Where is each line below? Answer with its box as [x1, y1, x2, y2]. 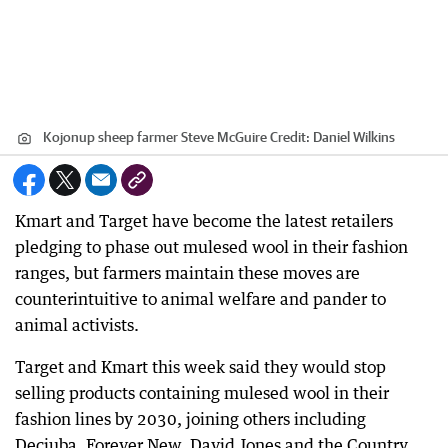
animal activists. [15, 315, 139, 335]
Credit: [267, 129, 313, 145]
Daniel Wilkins [313, 129, 395, 145]
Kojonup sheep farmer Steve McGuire [43, 129, 267, 145]
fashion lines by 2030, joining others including [15, 409, 366, 429]
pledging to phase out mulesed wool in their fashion [15, 237, 408, 257]
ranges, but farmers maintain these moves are [15, 263, 360, 283]
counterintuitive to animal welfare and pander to [15, 289, 386, 309]
